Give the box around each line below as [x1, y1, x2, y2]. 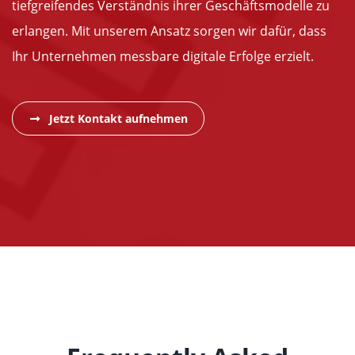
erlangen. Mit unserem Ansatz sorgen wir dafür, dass [12, 22, 326, 40]
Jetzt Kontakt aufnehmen [46, 111, 188, 127]
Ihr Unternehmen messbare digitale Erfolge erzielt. [12, 48, 314, 66]
